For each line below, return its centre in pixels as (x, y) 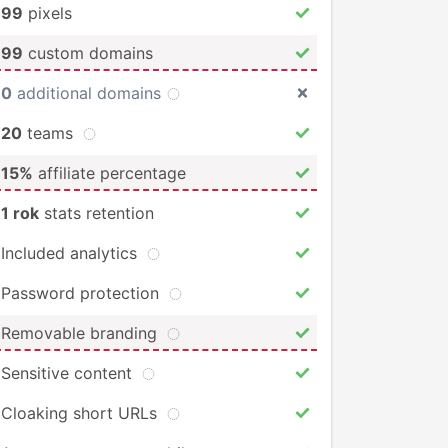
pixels (47, 12)
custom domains (88, 52)
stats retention (96, 212)
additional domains (89, 92)
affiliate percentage (109, 172)
